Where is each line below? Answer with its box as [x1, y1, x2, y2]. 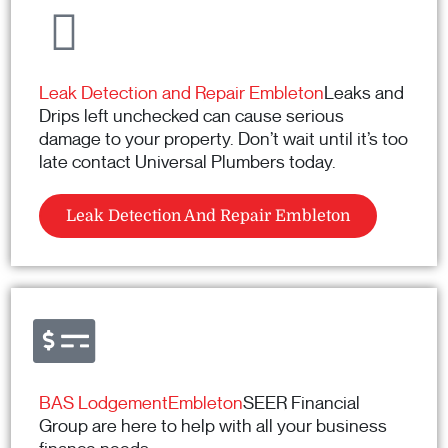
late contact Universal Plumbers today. [39, 151, 336, 174]
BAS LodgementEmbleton [39, 392, 243, 415]
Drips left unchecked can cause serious [39, 105, 344, 128]
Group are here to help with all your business [39, 415, 387, 438]
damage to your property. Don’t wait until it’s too [39, 128, 408, 151]
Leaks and [324, 82, 404, 105]
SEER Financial [243, 392, 360, 415]
